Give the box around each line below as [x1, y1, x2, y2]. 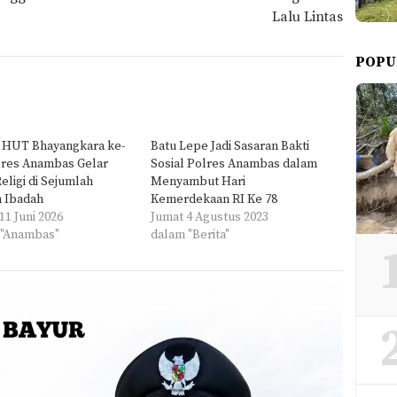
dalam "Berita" [150, 227, 230, 244]
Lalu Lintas [272, 8, 344, 27]
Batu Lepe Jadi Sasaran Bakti [150, 138, 309, 155]
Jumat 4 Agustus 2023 [150, 209, 269, 226]
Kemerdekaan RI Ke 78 [150, 191, 277, 208]
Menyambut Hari [150, 174, 245, 191]
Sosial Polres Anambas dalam [150, 156, 317, 173]
